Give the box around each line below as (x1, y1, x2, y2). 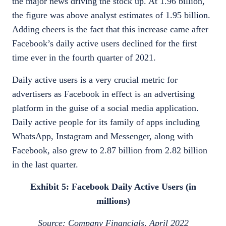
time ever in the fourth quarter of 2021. (12, 52, 158, 63)
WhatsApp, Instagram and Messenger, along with (12, 131, 193, 141)
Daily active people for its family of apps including (12, 117, 200, 127)
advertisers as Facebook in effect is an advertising (12, 89, 195, 99)
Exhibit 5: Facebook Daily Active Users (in (30, 182, 196, 192)
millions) (96, 196, 130, 206)
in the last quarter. (12, 159, 78, 169)
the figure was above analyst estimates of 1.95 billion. (12, 10, 210, 20)
